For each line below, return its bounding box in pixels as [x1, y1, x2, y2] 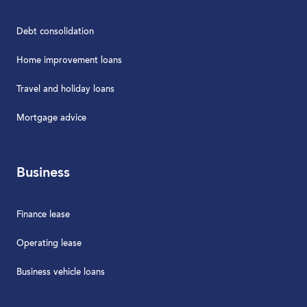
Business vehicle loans [16, 267, 105, 277]
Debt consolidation [16, 27, 94, 36]
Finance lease [16, 210, 70, 219]
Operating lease [16, 238, 82, 248]
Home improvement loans [16, 56, 122, 65]
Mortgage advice [16, 113, 86, 123]
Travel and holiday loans [16, 84, 114, 94]
